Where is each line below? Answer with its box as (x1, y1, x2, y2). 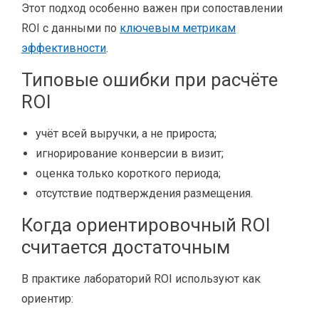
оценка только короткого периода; (36, 167, 221, 180)
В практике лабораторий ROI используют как (21, 272, 261, 286)
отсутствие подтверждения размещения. (36, 187, 253, 200)
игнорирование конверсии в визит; (36, 147, 224, 160)
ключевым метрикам (120, 21, 236, 35)
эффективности (21, 41, 106, 55)
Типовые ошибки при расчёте (21, 69, 278, 90)
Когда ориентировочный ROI (21, 214, 271, 236)
